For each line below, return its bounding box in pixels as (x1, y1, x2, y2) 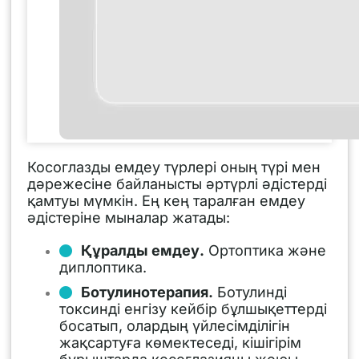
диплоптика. (59, 258, 147, 276)
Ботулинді (213, 283, 287, 301)
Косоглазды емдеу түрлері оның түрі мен (27, 158, 321, 175)
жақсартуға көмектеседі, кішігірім (59, 333, 301, 351)
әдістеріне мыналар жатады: (27, 208, 230, 226)
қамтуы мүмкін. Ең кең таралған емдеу (27, 192, 305, 209)
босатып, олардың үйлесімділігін (59, 317, 290, 334)
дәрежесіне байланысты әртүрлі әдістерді (27, 175, 327, 192)
